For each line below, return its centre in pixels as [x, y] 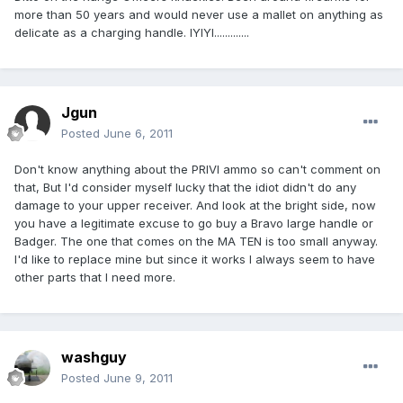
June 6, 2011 [138, 134]
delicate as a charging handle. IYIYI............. [132, 33]
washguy [94, 358]
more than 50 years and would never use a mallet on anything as [199, 15]
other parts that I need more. [95, 278]
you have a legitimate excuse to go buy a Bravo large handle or [194, 224]
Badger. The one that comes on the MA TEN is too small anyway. [196, 242]
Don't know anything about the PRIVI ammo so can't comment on [197, 170]
